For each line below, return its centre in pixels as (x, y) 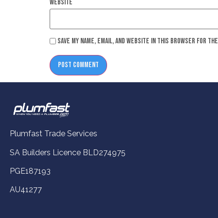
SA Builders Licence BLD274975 (68, 152)
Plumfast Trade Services (54, 134)
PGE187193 (30, 171)
